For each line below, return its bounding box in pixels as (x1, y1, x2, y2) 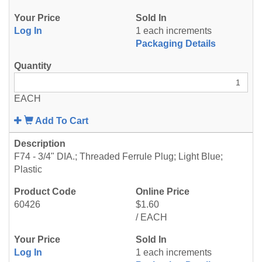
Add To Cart (35, 116, 88, 126)
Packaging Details (136, 39, 216, 49)
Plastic (14, 164, 42, 174)
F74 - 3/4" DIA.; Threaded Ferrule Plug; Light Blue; (14, 151, 223, 161)
